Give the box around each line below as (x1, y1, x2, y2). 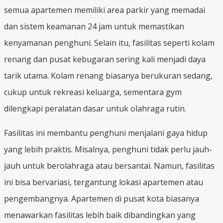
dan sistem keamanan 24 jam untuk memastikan (4, 20, 184, 32)
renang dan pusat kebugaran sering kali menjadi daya (4, 53, 206, 65)
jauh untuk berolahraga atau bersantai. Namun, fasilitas (4, 160, 215, 171)
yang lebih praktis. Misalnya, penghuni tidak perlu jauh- (4, 143, 212, 155)
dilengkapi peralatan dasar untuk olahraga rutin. (4, 103, 186, 114)
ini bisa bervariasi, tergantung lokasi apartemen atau (4, 176, 203, 188)
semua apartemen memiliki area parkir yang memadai (4, 4, 205, 15)
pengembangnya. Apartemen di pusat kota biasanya (4, 193, 199, 204)
